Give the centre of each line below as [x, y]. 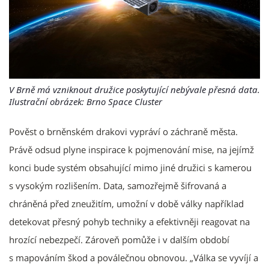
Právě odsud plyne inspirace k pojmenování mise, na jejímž [131, 150]
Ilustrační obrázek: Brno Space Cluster [86, 102]
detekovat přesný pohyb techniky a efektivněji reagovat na [129, 222]
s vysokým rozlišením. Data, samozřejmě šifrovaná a [118, 186]
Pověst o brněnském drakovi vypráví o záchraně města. [123, 132]
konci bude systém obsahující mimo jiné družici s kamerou [130, 168]
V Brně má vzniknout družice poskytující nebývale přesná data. [134, 90]
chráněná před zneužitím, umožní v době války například [126, 204]
